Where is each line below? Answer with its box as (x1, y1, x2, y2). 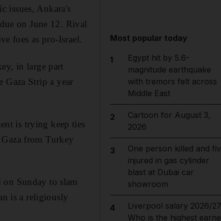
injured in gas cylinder (127, 155, 209, 165)
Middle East (127, 88, 170, 98)
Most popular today (110, 33, 188, 43)
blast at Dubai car (127, 167, 194, 177)
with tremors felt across (127, 76, 217, 86)
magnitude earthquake (127, 65, 211, 74)
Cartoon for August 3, (127, 110, 211, 120)
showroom (127, 179, 168, 189)
